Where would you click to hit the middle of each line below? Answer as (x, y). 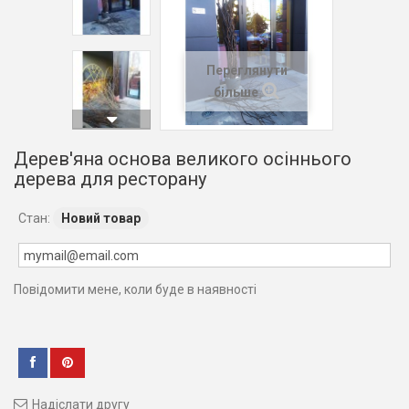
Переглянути (246, 70)
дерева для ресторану (110, 179)
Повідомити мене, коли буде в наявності (135, 289)
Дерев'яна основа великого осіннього (183, 159)
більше (236, 92)
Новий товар (101, 218)
